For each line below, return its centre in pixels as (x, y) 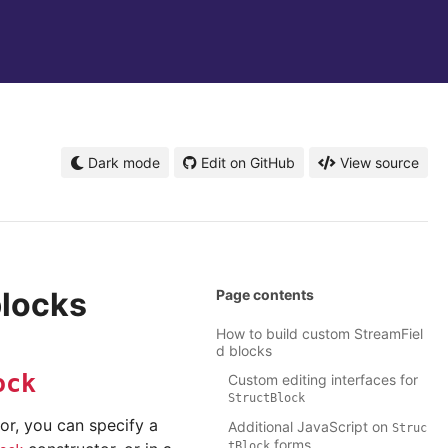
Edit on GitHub (248, 162)
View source (379, 162)
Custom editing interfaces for (323, 380)
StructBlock (266, 398)
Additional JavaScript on (310, 427)
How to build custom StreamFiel (319, 334)
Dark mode (122, 162)
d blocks (244, 351)
